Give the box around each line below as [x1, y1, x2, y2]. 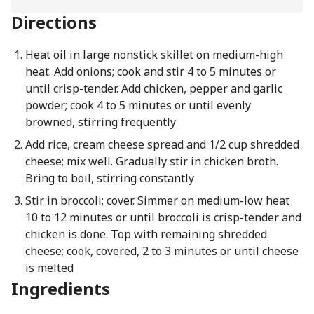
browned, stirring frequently [25, 114, 176, 130]
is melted [25, 260, 74, 275]
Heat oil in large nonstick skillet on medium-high [25, 47, 283, 62]
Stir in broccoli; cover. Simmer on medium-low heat [25, 193, 289, 208]
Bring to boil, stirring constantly [25, 170, 194, 186]
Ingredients [11, 277, 110, 300]
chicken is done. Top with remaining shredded [25, 226, 267, 242]
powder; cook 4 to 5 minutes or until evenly [25, 97, 251, 113]
